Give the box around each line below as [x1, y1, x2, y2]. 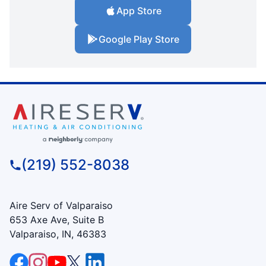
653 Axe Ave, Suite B [9, 213, 104, 226]
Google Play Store [99, 33, 179, 45]
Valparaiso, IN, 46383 [9, 227, 106, 240]
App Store [116, 4, 161, 17]
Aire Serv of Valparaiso [9, 199, 113, 211]
